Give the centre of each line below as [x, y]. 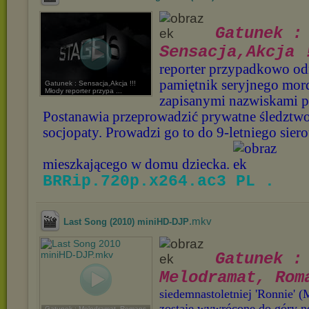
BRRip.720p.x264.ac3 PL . [159, 181]
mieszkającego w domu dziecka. [138, 164]
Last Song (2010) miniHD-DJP [126, 222]
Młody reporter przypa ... [83, 91]
